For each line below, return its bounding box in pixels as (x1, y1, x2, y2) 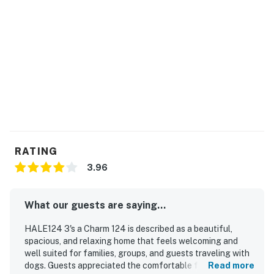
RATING (15, 145, 58, 157)
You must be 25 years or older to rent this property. (10, 7, 245, 20)
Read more (208, 260, 254, 270)
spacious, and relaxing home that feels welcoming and (24, 235, 238, 246)
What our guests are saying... (24, 199, 166, 211)
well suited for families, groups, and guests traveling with (24, 248, 250, 258)
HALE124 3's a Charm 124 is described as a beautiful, (24, 223, 232, 234)
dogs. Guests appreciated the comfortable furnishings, (24, 260, 240, 270)
